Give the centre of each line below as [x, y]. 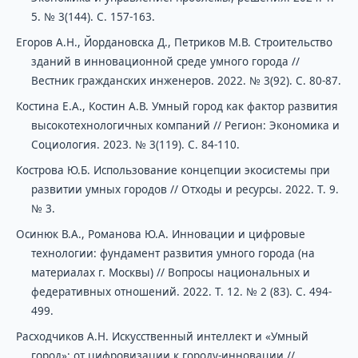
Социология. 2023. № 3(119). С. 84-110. [135, 144]
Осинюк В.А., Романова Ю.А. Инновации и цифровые [160, 234]
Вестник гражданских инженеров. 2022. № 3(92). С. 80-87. [186, 80]
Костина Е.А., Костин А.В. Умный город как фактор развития [177, 106]
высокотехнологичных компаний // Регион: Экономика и [185, 125]
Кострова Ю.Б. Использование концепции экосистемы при [173, 170]
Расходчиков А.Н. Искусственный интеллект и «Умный [162, 336]
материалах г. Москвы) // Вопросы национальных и [170, 272]
